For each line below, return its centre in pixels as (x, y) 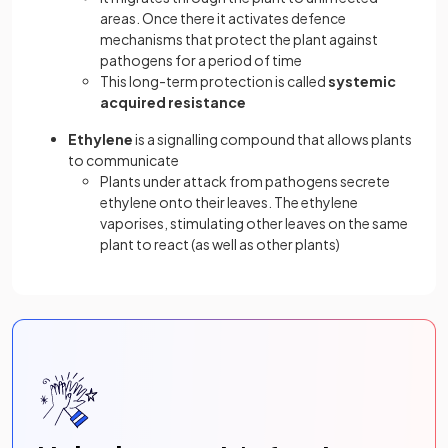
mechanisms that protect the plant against (239, 39)
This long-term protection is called (214, 81)
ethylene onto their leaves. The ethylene (229, 202)
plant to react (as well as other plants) (220, 244)
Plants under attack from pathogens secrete (245, 181)
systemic (362, 81)
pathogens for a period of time (201, 60)
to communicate (123, 160)
